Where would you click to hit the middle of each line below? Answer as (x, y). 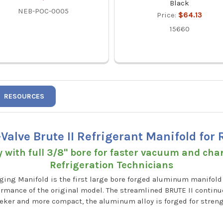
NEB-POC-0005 (44, 11)
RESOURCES (24, 97)
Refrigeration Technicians (111, 165)
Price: (168, 15)
